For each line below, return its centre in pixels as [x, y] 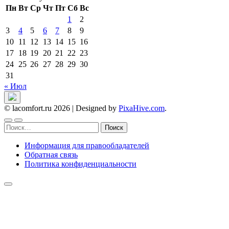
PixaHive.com [142, 108]
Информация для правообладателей [87, 146]
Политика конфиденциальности [81, 164]
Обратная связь [51, 155]
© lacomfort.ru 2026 [38, 108]
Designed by [97, 108]
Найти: [16, 126]
